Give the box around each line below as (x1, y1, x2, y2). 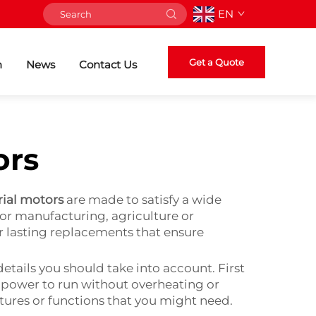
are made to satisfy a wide (63, 193, 221, 207)
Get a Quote (189, 56, 244, 68)
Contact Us (79, 57, 137, 71)
